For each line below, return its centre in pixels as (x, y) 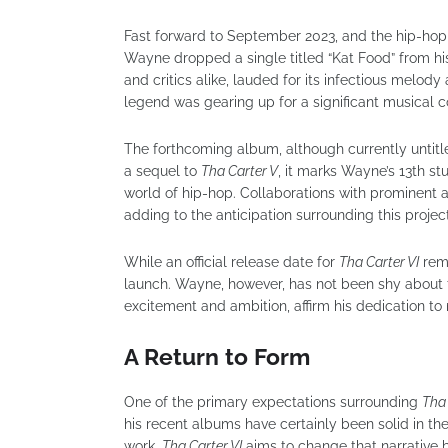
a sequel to (162, 171)
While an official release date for (231, 262)
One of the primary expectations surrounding (273, 402)
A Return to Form (217, 356)
